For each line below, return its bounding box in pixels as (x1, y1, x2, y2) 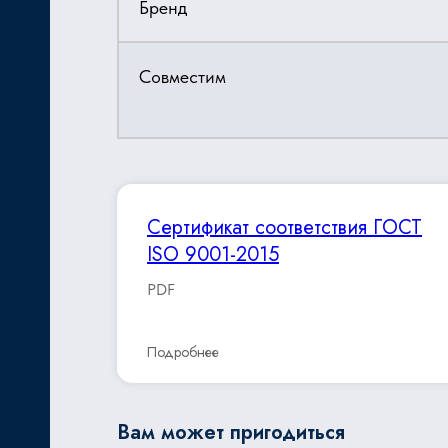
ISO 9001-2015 (147, 240, 279, 269)
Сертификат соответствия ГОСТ (147, 213, 422, 242)
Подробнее (147, 342, 219, 362)
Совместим (139, 66, 226, 87)
